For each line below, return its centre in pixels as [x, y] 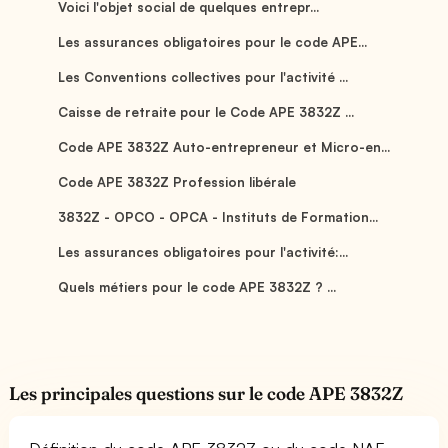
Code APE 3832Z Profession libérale [177, 181]
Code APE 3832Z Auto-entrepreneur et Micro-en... [224, 146]
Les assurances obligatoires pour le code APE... [212, 41]
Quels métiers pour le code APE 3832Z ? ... [197, 286]
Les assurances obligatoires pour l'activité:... [203, 251]
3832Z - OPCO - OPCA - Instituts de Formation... [218, 216]
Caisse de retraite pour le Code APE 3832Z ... [206, 111]
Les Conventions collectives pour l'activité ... [203, 76]
